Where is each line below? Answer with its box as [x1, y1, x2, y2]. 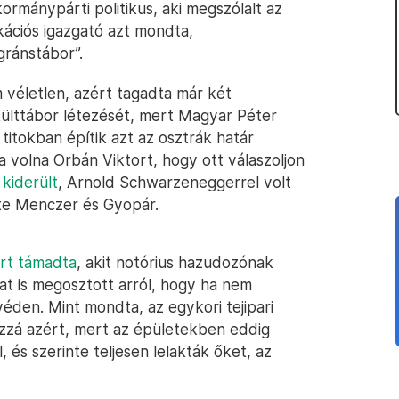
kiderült [3, 173, 58, 191]
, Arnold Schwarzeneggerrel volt [58, 173, 291, 191]
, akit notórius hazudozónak [77, 253, 273, 272]
